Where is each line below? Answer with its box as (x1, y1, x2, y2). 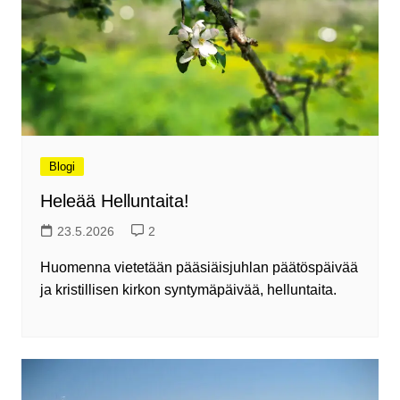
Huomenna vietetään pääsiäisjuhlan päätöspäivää (39, 260, 358, 276)
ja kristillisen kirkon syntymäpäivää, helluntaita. (39, 282, 337, 298)
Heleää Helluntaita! (39, 191, 189, 212)
